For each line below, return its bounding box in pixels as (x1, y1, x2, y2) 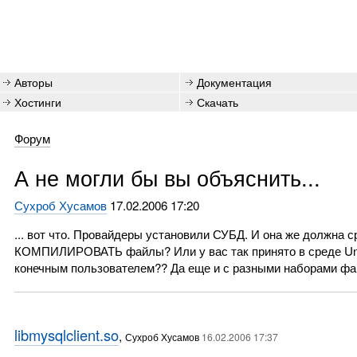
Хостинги (14, 93, 61, 110)
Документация (197, 73, 272, 90)
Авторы (14, 73, 53, 90)
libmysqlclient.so (14, 324, 119, 345)
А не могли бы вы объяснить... (14, 162, 320, 193)
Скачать (197, 93, 238, 110)
